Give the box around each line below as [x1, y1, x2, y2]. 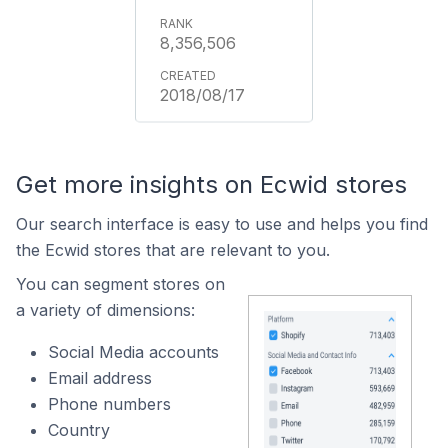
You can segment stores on [16, 274, 225, 294]
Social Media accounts [48, 342, 219, 362]
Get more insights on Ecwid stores [16, 170, 407, 199]
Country [48, 420, 110, 440]
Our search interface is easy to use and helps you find [16, 214, 428, 234]
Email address [48, 368, 152, 388]
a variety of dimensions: [16, 300, 195, 320]
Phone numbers [48, 394, 171, 414]
